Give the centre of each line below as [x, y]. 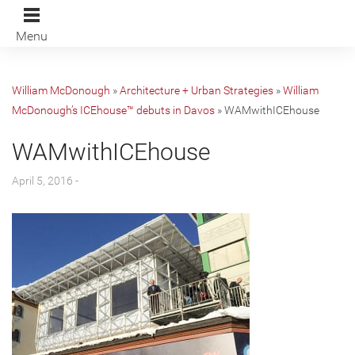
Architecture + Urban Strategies [197, 90]
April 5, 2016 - [45, 181]
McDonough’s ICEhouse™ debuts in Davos [113, 110]
